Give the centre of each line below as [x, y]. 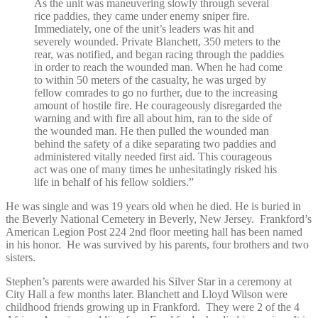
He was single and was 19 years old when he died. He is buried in [153, 206]
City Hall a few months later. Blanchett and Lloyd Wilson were [147, 294]
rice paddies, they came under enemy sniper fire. [142, 16]
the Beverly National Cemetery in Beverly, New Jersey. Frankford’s [159, 219]
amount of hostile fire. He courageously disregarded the [158, 105]
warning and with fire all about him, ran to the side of [153, 118]
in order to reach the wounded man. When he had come [158, 67]
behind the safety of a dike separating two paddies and [155, 143]
